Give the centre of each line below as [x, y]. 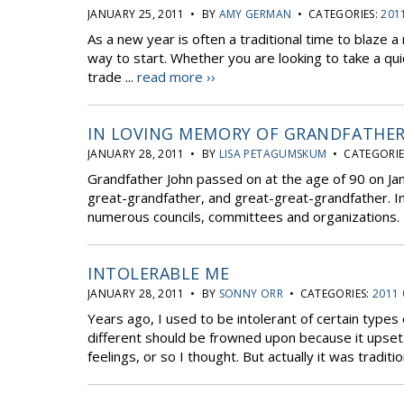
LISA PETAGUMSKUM [273, 154]
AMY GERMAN [255, 14]
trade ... [112, 77]
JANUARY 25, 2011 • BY [153, 14]
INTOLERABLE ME [159, 273]
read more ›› [176, 77]
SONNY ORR [251, 294]
